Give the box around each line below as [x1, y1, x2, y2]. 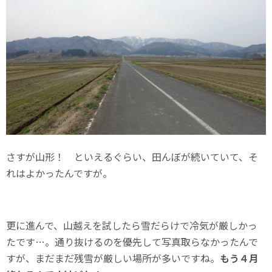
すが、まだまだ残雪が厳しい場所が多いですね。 [6, 251, 220, 266]
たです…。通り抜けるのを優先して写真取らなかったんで [6, 234, 258, 250]
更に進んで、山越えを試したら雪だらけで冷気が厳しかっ [6, 218, 257, 233]
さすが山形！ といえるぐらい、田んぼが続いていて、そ [6, 149, 258, 165]
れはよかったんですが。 [6, 166, 112, 181]
